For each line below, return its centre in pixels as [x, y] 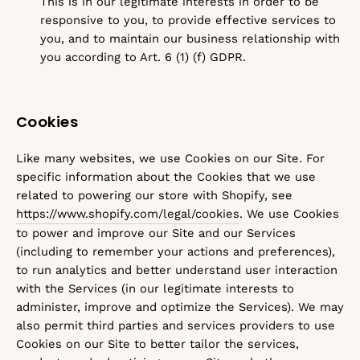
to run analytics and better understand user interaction [177, 270]
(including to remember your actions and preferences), [176, 252]
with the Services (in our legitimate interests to [155, 288]
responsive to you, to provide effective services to [188, 20]
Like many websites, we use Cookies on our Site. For [170, 158]
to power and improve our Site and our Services [156, 233]
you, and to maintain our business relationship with [190, 39]
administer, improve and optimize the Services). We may [180, 307]
